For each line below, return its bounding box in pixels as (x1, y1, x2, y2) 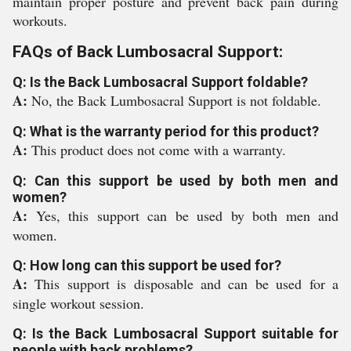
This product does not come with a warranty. (31, 140, 286, 159)
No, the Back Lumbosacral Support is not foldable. (31, 91, 321, 110)
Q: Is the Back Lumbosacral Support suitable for (13, 325, 338, 342)
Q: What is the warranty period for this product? (13, 123, 319, 139)
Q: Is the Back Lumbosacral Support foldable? (13, 74, 308, 90)
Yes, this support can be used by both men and (35, 206, 338, 225)
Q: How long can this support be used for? (13, 257, 281, 273)
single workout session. (13, 294, 144, 313)
